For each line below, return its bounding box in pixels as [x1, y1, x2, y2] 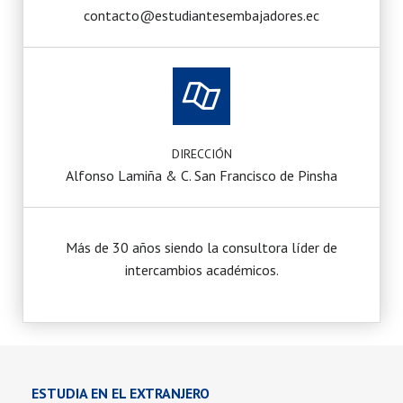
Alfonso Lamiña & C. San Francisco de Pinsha [66, 166, 337, 184]
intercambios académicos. [124, 260, 279, 279]
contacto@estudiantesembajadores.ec [84, 5, 319, 24]
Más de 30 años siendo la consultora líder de [66, 237, 337, 256]
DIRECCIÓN [171, 145, 232, 162]
